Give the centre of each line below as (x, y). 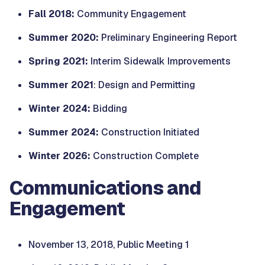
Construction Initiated (149, 132)
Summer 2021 (61, 85)
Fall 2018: (53, 14)
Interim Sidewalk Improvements (159, 61)
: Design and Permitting (144, 85)
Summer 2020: (64, 38)
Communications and (105, 188)
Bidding (109, 109)
